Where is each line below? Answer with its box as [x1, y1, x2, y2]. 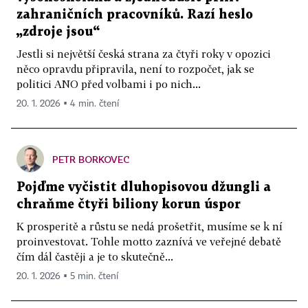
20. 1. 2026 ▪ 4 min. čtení [16, 99, 119, 109]
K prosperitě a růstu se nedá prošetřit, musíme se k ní [16, 220, 283, 233]
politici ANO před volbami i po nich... [16, 78, 201, 91]
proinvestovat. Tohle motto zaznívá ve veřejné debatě [16, 235, 281, 248]
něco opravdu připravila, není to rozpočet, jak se [16, 63, 254, 76]
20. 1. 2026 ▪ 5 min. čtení [16, 272, 118, 282]
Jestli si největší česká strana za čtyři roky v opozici [16, 47, 271, 60]
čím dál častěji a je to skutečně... [16, 250, 173, 263]
